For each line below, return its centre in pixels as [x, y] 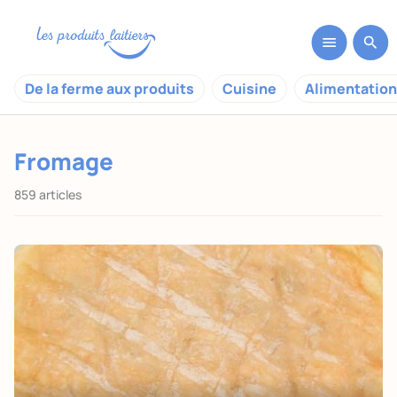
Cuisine [249, 89]
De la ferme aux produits [109, 89]
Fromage [64, 161]
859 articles [48, 195]
